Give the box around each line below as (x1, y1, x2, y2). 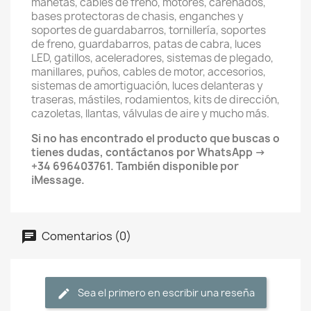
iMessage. (31, 173, 85, 187)
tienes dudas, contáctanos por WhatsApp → (31, 145, 266, 160)
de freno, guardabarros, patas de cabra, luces (31, 37, 261, 51)
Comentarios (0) (40, 228, 131, 244)
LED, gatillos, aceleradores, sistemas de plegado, (31, 51, 274, 65)
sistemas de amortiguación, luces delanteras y (31, 78, 263, 93)
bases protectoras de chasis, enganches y (31, 9, 244, 24)
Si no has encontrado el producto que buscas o (31, 131, 280, 146)
